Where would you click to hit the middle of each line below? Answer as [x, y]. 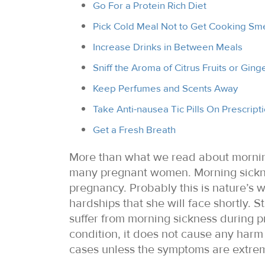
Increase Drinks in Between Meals [168, 47]
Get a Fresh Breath [134, 130]
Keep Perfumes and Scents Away [165, 88]
